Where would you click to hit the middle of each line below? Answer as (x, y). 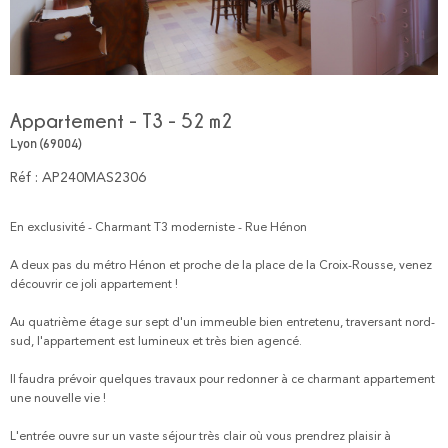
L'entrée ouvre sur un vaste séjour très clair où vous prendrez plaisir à (200, 436)
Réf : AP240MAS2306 (78, 177)
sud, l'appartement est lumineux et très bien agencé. (156, 341)
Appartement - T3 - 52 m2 (121, 120)
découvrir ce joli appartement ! (94, 284)
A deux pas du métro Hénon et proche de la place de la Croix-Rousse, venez (221, 265)
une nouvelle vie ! (58, 398)
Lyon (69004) (46, 143)
